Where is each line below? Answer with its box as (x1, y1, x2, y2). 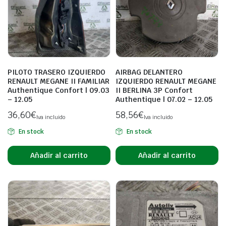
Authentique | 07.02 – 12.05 (116, 95, 212, 104)
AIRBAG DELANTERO (116, 68, 183, 77)
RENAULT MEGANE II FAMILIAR (8, 77, 109, 86)
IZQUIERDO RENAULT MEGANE (116, 77, 216, 86)
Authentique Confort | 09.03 (8, 86, 109, 95)
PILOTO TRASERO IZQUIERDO (8, 68, 105, 77)
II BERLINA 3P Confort (116, 86, 193, 95)
